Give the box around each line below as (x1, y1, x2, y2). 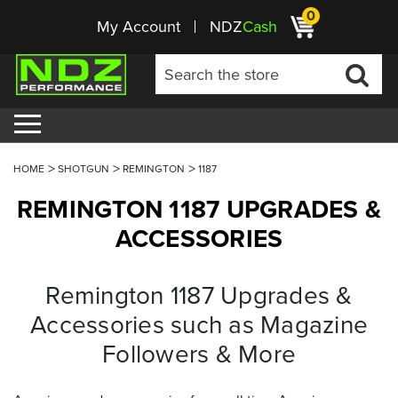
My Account (97, 15, 180, 38)
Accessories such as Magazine (30, 306, 368, 342)
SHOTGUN (58, 161, 109, 177)
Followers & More (102, 336, 296, 371)
